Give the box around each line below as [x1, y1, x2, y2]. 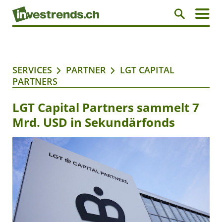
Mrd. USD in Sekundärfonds [12, 114, 175, 131]
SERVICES [12, 64, 52, 76]
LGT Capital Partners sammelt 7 [12, 99, 199, 116]
